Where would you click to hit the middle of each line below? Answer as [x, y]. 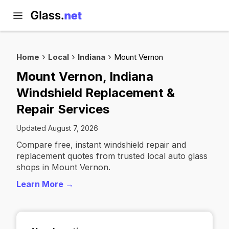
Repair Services [63, 109]
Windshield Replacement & [96, 93]
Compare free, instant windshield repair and [101, 145]
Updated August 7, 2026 [57, 128]
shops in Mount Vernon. [63, 167]
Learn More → [45, 184]
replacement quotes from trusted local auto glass [112, 156]
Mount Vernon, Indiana [85, 76]
